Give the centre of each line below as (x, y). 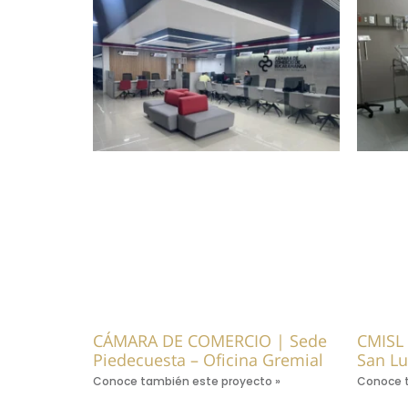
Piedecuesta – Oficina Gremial (208, 360)
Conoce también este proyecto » (187, 382)
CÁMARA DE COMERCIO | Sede (210, 341)
